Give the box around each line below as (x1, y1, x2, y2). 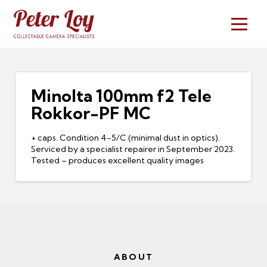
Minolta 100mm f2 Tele (30, 85, 212, 106)
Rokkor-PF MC (30, 103, 151, 123)
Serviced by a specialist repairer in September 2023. (30, 143, 235, 154)
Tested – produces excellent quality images (30, 154, 204, 166)
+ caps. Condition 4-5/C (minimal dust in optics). (30, 132, 220, 143)
